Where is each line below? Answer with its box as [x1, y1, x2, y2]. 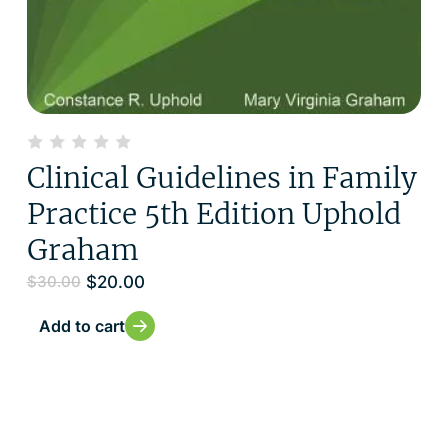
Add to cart [38, 315, 125, 336]
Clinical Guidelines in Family [26, 159, 417, 196]
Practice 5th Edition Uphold [26, 195, 401, 232]
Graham [26, 231, 139, 268]
